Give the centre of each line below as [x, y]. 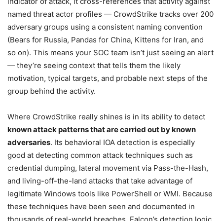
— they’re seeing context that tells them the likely [94, 65]
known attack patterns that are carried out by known [102, 129]
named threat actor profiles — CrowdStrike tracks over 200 [110, 14]
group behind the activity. [52, 91]
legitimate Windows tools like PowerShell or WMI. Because [110, 193]
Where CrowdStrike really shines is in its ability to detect [106, 116]
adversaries [29, 142]
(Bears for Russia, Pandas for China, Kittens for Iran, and [106, 39]
